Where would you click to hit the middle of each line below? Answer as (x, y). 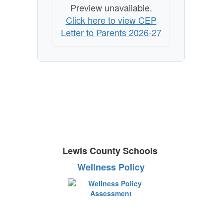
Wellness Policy (111, 167)
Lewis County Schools (111, 151)
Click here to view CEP (111, 20)
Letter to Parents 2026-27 (111, 32)
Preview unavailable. (111, 8)
